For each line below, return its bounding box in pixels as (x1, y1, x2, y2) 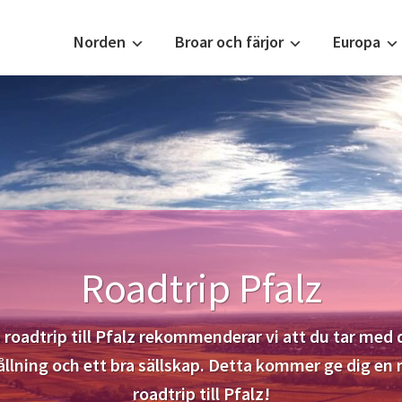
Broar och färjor (175, 31, 284, 52)
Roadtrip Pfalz (80, 261, 322, 314)
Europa (333, 31, 380, 52)
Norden (74, 31, 126, 52)
